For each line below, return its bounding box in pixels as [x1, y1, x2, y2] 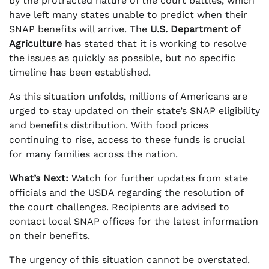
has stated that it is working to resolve [62, 37, 247, 49]
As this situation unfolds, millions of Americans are [9, 90, 247, 102]
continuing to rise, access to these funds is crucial [9, 133, 244, 145]
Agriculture [9, 37, 62, 49]
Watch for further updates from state [68, 172, 248, 184]
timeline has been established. [9, 66, 151, 78]
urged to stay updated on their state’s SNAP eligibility [9, 104, 260, 116]
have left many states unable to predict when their [9, 8, 247, 20]
